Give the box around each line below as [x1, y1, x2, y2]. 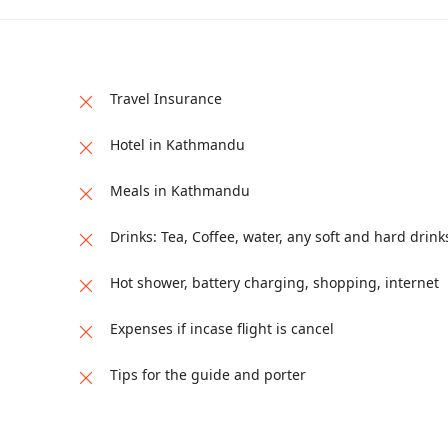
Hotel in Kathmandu [109, 135, 245, 155]
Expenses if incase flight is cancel [109, 319, 334, 339]
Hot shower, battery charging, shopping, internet [109, 273, 439, 293]
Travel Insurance [109, 89, 222, 109]
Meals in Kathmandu [109, 181, 250, 201]
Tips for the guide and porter [109, 365, 306, 385]
